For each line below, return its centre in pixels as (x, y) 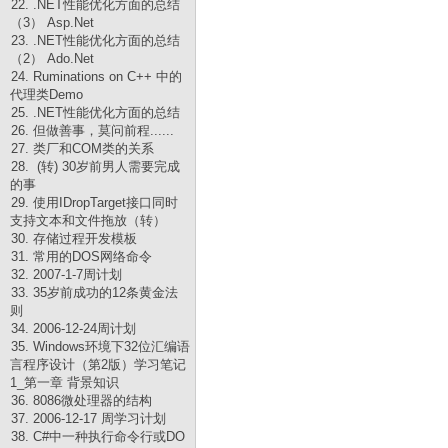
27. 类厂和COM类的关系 (82, 148)
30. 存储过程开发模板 (74, 238)
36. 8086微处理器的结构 (81, 400)
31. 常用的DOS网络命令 (81, 256)
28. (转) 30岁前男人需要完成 (95, 166)
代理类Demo (46, 94)
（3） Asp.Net (52, 22)
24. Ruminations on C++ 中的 (96, 76)
